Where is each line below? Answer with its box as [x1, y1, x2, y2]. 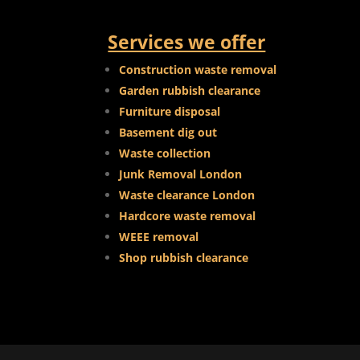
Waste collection [119, 145, 211, 162]
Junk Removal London [119, 166, 243, 182]
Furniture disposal [119, 104, 221, 120]
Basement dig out [119, 125, 218, 141]
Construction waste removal [119, 62, 277, 78]
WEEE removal [119, 229, 199, 245]
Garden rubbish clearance [119, 83, 261, 99]
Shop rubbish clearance [119, 250, 249, 266]
